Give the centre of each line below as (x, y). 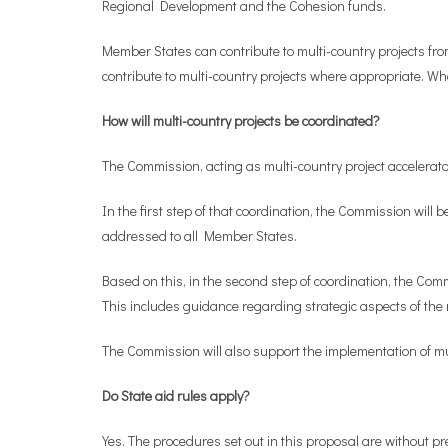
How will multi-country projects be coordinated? (241, 120)
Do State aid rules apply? (176, 395)
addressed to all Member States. (199, 235)
